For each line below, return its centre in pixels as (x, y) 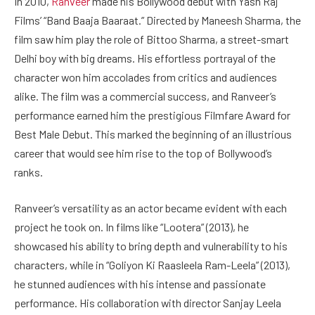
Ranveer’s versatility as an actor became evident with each (150, 208)
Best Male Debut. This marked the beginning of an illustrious (153, 134)
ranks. (28, 172)
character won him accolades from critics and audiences (146, 77)
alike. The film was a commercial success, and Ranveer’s (145, 96)
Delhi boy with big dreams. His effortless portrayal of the (145, 58)
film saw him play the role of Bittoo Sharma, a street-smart (152, 39)
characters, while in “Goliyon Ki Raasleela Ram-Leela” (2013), (152, 265)
